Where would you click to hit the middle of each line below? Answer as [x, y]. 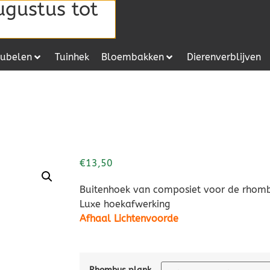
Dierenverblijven [224, 57]
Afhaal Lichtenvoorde [129, 219]
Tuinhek [72, 57]
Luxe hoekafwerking [125, 204]
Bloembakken [133, 57]
